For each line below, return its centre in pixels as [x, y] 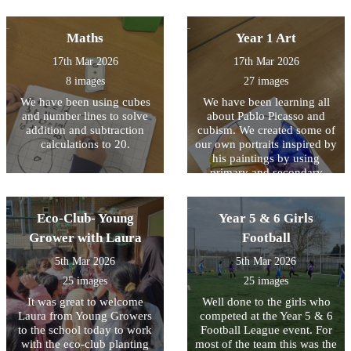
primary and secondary [266, 173]
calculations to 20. [85, 145]
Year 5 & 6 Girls [266, 219]
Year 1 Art [266, 38]
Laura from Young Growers [85, 316]
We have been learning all [266, 102]
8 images [85, 81]
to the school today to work [85, 330]
